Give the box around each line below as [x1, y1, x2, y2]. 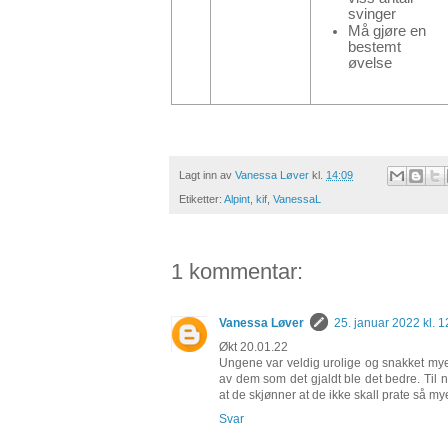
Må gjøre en [348, 22, 426, 39]
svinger [348, 5, 396, 22]
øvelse [348, 54, 392, 71]
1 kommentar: [171, 259, 303, 285]
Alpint [224, 193, 250, 206]
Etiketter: [179, 193, 224, 206]
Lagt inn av [179, 168, 235, 181]
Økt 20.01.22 [219, 340, 288, 355]
